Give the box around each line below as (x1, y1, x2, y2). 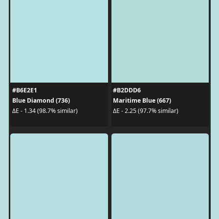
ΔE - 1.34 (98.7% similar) (12, 107, 78, 115)
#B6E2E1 (12, 86, 37, 94)
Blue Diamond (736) (12, 96, 70, 105)
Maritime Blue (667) (113, 96, 171, 105)
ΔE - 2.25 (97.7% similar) (113, 107, 178, 115)
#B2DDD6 (113, 86, 141, 94)
